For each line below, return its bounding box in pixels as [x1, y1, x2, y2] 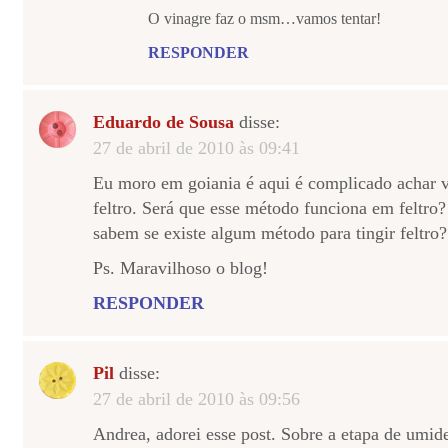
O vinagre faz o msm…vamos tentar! [148, 10, 381, 27]
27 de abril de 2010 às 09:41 [93, 138, 300, 158]
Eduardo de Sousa [93, 112, 234, 132]
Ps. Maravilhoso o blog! [93, 258, 268, 278]
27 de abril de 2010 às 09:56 [93, 389, 300, 409]
